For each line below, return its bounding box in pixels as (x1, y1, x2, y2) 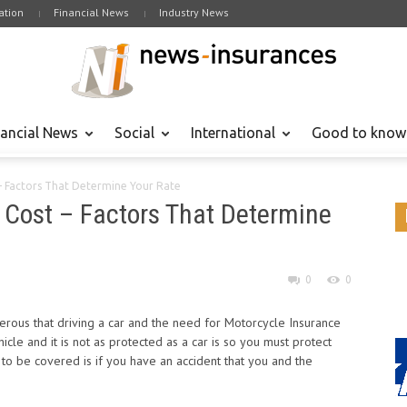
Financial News (54, 5, 129, 19)
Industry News (159, 5, 229, 19)
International (191, 124, 275, 141)
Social (114, 124, 154, 141)
